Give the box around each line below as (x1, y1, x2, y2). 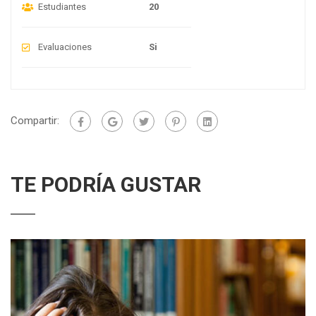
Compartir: (11, 114, 59, 127)
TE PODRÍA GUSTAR (11, 171, 201, 197)
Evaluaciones (38, 41, 92, 52)
